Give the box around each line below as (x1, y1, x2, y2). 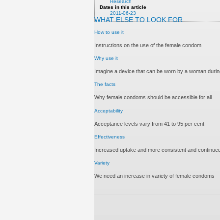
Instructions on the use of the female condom (94, 42, 201, 49)
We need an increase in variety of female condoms (94, 172, 215, 179)
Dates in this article (100, 4, 147, 10)
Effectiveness (94, 134, 125, 139)
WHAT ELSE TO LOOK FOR (94, 16, 183, 24)
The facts (94, 82, 115, 87)
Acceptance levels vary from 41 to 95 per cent (94, 120, 204, 127)
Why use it (94, 55, 118, 61)
